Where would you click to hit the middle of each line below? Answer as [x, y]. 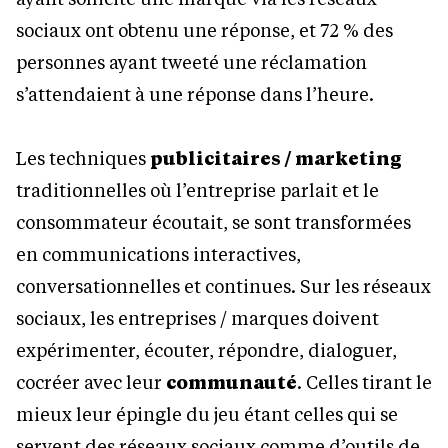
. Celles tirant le [364, 381]
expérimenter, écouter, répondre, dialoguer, [206, 349]
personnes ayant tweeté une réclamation [191, 61]
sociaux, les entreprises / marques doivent [197, 317]
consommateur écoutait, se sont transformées [213, 221]
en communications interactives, [158, 253]
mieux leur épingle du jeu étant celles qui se [207, 413]
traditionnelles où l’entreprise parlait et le [197, 189]
